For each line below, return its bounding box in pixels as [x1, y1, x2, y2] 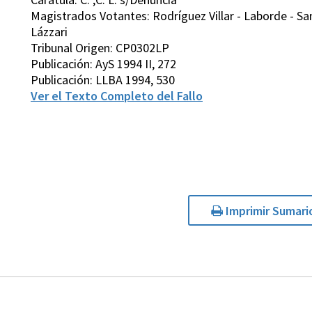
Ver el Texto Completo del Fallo [31, 88, 203, 104]
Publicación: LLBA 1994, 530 [31, 72, 175, 88]
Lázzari [31, 24, 68, 40]
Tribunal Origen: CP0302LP [31, 40, 169, 56]
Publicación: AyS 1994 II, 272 [31, 56, 176, 72]
